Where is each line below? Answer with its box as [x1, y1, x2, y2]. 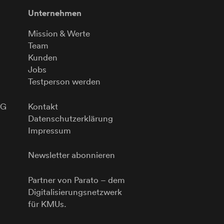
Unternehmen [28, 7, 81, 19]
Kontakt [28, 100, 58, 111]
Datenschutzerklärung [28, 112, 113, 123]
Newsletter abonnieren [28, 149, 115, 160]
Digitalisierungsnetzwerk [28, 186, 122, 197]
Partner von [28, 174, 74, 185]
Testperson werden [28, 76, 100, 87]
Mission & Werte [28, 28, 90, 39]
